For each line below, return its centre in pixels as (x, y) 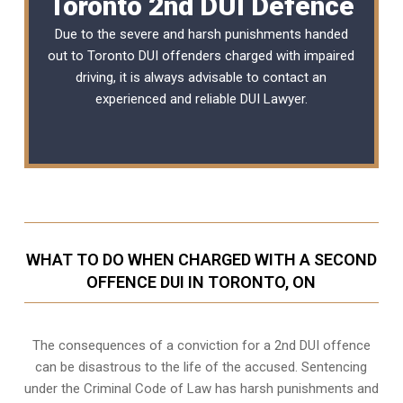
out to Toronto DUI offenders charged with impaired (201, 55)
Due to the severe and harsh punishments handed (201, 34)
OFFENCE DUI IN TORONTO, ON (201, 282)
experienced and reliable (167, 99)
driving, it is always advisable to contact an (201, 77)
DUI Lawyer (272, 99)
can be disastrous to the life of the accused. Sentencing (201, 367)
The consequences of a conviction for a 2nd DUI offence (201, 345)
